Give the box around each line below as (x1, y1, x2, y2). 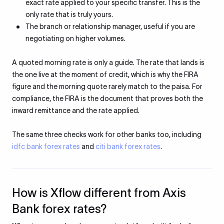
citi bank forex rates (95, 142, 160, 150)
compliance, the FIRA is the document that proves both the (12, 94, 203, 102)
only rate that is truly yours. (25, 10, 113, 18)
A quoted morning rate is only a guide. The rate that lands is (12, 58, 204, 66)
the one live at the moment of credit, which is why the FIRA (12, 70, 198, 78)
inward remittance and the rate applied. (12, 106, 139, 114)
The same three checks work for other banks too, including (12, 130, 201, 138)
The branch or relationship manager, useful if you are (25, 22, 195, 30)
